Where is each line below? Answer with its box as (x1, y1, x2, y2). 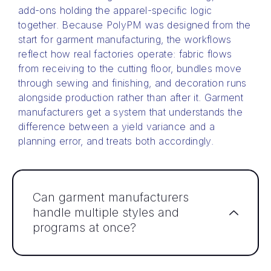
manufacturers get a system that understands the (18, 105, 243, 118)
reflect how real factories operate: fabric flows (18, 47, 232, 60)
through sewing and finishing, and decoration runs (18, 76, 247, 89)
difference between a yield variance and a (18, 120, 215, 132)
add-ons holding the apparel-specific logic (18, 4, 212, 16)
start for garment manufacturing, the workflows (18, 33, 232, 45)
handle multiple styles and (33, 205, 179, 220)
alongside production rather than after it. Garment (18, 91, 244, 103)
